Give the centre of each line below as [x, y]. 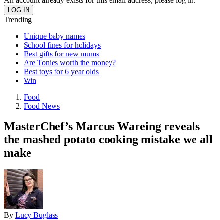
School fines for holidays [62, 45]
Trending [18, 19]
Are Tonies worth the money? [70, 62]
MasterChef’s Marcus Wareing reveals [102, 126]
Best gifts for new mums [61, 54]
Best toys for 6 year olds [61, 71]
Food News [42, 106]
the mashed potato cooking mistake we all [108, 140]
